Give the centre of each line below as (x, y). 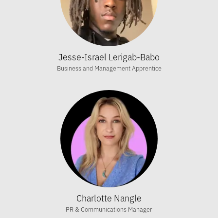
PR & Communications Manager (109, 209)
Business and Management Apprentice (109, 68)
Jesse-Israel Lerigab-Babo (109, 56)
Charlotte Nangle (109, 198)
